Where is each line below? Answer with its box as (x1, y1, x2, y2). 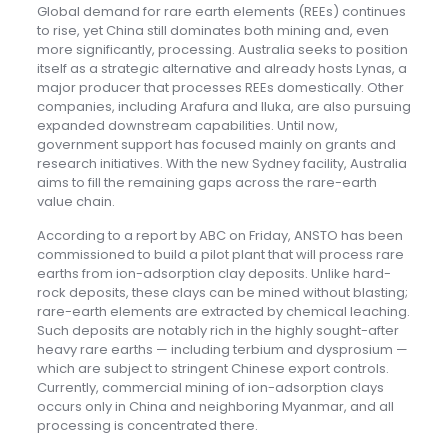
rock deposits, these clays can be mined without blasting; (36, 283, 408, 303)
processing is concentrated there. (36, 416, 258, 436)
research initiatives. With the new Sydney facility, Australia (36, 154, 407, 174)
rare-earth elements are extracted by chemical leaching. (36, 302, 410, 322)
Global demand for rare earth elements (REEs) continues (36, 2, 406, 22)
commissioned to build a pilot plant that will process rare (36, 245, 404, 265)
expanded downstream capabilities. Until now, (36, 116, 338, 136)
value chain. (36, 192, 115, 212)
